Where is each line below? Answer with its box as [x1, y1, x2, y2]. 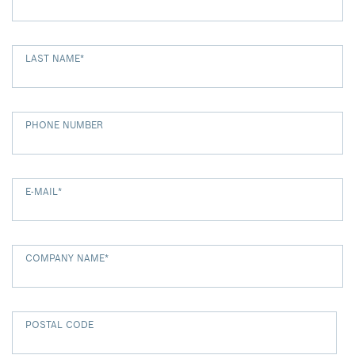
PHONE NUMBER [25, 119, 103, 131]
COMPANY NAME [25, 252, 105, 264]
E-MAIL [25, 185, 58, 197]
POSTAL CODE [25, 319, 94, 330]
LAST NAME [25, 52, 80, 64]
